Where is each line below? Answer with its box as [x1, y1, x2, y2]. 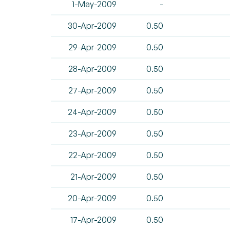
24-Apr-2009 [68, 107, 118, 117]
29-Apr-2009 [68, 42, 118, 52]
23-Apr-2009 [68, 128, 118, 139]
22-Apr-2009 [68, 150, 118, 160]
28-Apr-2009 [68, 64, 118, 74]
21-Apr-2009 [70, 171, 118, 182]
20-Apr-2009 [68, 193, 118, 203]
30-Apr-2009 [68, 21, 118, 31]
